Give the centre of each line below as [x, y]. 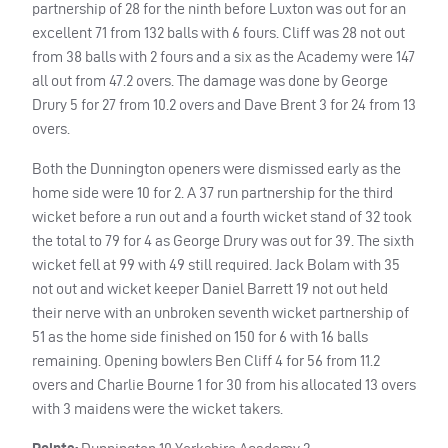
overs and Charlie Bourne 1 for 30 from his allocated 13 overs [224, 384]
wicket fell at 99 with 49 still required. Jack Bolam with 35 [216, 264]
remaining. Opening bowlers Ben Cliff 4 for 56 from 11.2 [206, 360]
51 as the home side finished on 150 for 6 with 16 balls [200, 336]
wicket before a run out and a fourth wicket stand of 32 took [222, 216]
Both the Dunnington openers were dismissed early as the [216, 168]
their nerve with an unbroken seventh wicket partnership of [220, 312]
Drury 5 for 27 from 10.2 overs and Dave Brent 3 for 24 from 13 [224, 104]
